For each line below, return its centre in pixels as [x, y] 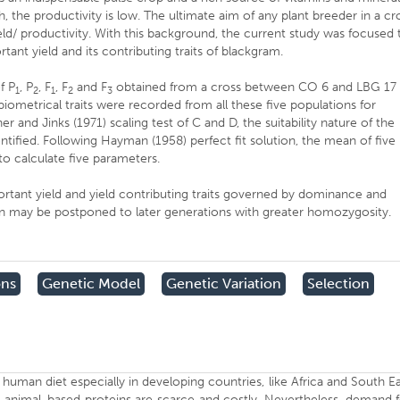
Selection [339, 283]
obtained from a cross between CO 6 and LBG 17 [255, 87]
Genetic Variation [224, 283]
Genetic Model [92, 283]
